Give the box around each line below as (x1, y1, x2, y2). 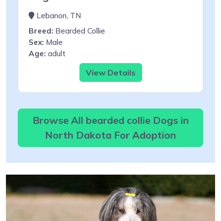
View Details (85, 67, 136, 77)
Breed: (29, 26, 53, 36)
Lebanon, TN (35, 10, 81, 20)
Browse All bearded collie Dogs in (32, 113, 189, 126)
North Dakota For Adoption (45, 128, 176, 141)
